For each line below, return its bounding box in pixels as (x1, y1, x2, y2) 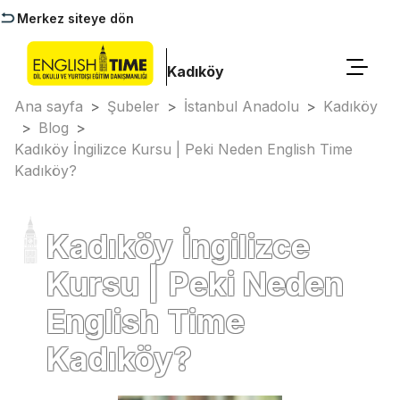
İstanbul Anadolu (184, 97, 299, 115)
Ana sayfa (14, 97, 83, 115)
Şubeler (107, 97, 160, 115)
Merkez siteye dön (17, 11, 134, 26)
